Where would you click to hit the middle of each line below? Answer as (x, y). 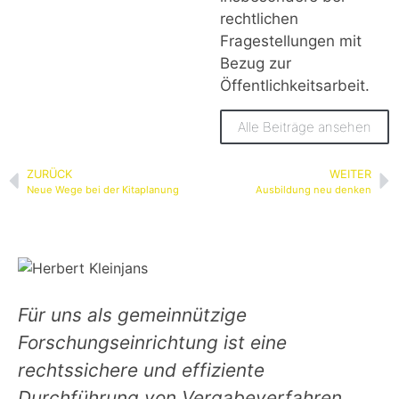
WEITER (350, 174)
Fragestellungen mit (291, 41)
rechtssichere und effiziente (141, 370)
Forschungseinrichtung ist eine (152, 342)
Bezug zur (256, 63)
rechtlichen (259, 18)
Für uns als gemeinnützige (132, 314)
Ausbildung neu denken (313, 189)
